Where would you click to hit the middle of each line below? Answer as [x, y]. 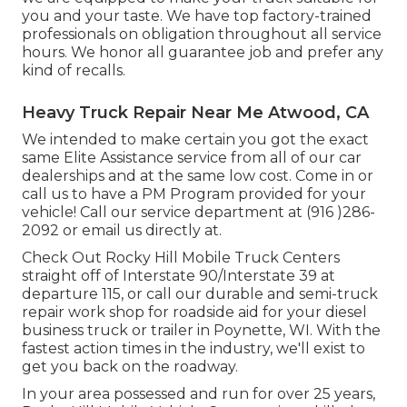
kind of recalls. [74, 71]
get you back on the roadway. [130, 367]
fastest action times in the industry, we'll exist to [194, 349]
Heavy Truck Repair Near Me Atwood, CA [195, 113]
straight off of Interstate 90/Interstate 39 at [179, 276]
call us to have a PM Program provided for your [194, 194]
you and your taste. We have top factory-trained [197, 16]
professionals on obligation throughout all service [202, 35]
